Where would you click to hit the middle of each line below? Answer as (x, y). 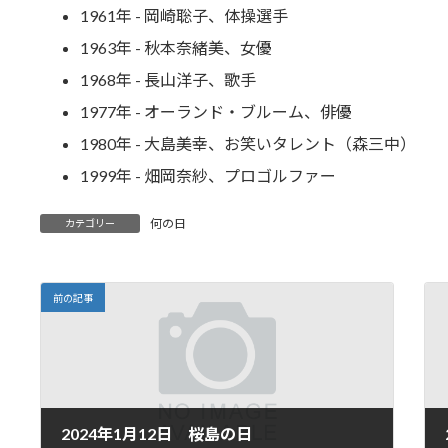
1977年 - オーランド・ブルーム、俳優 (215, 111)
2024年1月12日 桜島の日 (156, 433)
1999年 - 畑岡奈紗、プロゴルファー (207, 175)
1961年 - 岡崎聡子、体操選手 (183, 15)
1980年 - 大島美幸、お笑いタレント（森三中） (247, 143)
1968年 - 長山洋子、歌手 (167, 79)
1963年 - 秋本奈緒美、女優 (175, 47)
